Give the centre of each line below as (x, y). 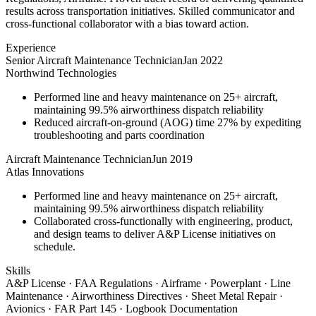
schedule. (55, 246)
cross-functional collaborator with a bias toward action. (127, 23)
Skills (18, 270)
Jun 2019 (172, 159)
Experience (31, 47)
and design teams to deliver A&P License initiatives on (155, 233)
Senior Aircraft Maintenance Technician (94, 60)
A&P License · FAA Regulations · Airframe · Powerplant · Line (148, 283)
